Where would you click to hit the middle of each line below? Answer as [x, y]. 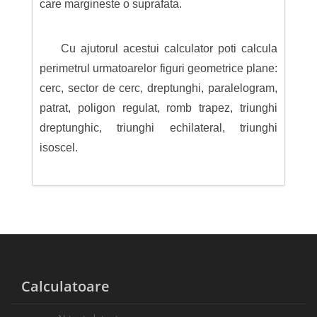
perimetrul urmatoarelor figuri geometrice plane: [158, 69]
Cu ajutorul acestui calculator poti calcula [169, 49]
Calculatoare [60, 287]
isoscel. [58, 148]
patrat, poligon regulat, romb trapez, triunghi [158, 108]
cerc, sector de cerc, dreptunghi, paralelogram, [158, 88]
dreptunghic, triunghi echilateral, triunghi [158, 128]
